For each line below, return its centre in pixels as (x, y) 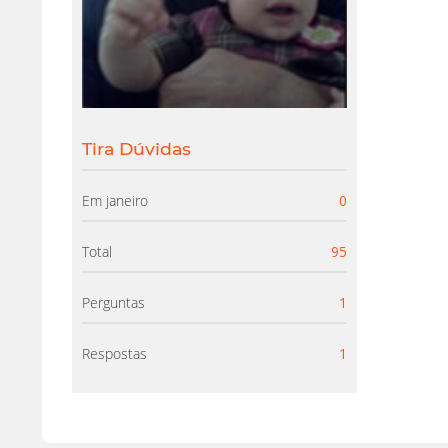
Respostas (114, 353)
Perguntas (113, 302)
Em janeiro (115, 200)
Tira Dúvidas (136, 148)
